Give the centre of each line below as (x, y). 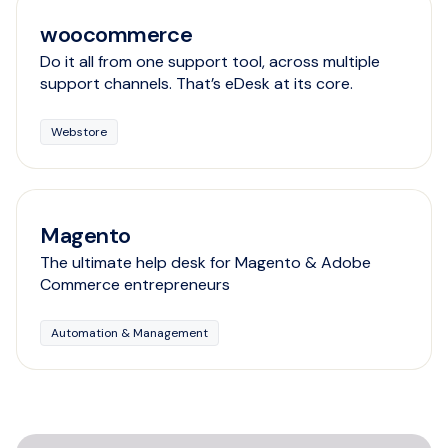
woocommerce (116, 34)
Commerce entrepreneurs (135, 284)
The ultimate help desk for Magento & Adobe (205, 262)
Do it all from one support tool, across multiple (210, 61)
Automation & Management (129, 333)
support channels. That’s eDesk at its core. (196, 83)
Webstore (79, 132)
